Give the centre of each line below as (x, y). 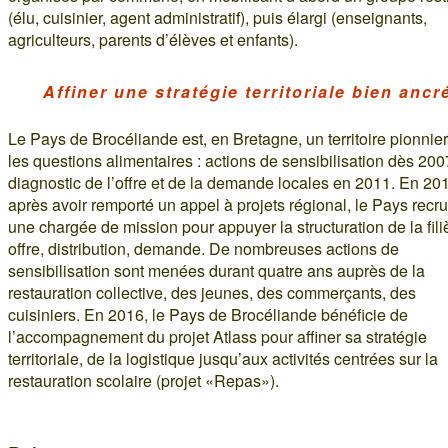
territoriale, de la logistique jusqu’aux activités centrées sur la (223, 358)
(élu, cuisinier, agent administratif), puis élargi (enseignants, (217, 17)
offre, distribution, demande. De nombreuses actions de (203, 248)
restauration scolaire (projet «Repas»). (143, 380)
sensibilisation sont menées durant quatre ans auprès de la (216, 270)
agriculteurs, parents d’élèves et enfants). (153, 39)
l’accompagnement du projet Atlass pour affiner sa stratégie (217, 336)
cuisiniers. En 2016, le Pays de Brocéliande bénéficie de (208, 314)
